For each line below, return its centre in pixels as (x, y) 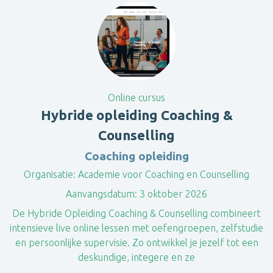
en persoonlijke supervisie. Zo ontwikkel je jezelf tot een (136, 243)
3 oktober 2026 (172, 194)
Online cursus (136, 97)
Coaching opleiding (136, 156)
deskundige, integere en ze (136, 257)
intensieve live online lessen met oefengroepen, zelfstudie (136, 228)
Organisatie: (50, 174)
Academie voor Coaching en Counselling (162, 174)
